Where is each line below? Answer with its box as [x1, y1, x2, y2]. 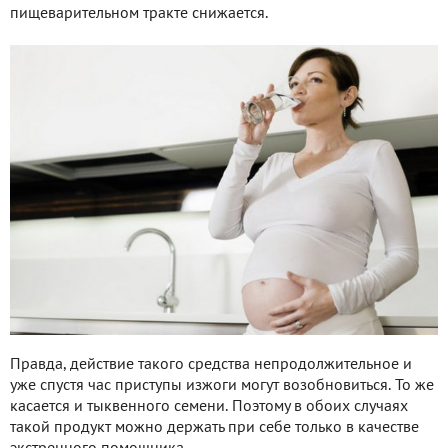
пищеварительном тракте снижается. [10, 6, 268, 21]
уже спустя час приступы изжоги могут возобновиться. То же [10, 379, 434, 394]
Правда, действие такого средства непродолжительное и [10, 358, 412, 373]
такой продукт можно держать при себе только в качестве [10, 421, 419, 436]
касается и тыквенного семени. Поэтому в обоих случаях [10, 400, 408, 415]
